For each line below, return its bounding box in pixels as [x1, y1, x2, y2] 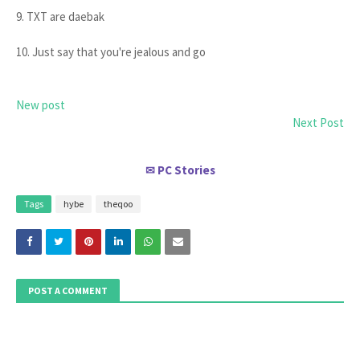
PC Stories [157, 162, 215, 178]
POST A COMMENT [28, 284, 108, 297]
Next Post [292, 115, 344, 130]
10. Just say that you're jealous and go [16, 44, 206, 59]
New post [16, 97, 65, 112]
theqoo [104, 198, 133, 210]
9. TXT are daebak [16, 9, 104, 24]
